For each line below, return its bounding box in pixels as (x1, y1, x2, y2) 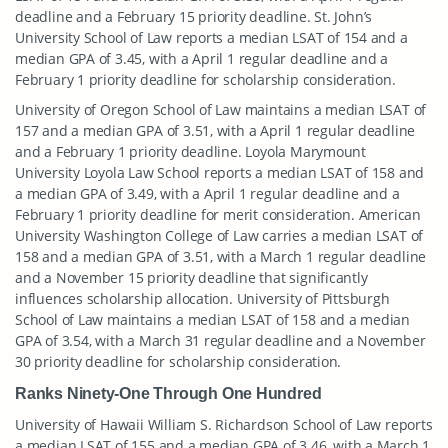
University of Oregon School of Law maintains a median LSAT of (15, 100, 427, 119)
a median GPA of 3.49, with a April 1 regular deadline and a (15, 184, 400, 203)
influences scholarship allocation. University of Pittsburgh (15, 289, 390, 308)
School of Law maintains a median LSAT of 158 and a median (15, 310, 411, 329)
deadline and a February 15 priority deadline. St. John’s (15, 7, 373, 26)
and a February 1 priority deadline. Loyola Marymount (15, 142, 367, 161)
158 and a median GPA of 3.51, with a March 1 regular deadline (15, 247, 427, 266)
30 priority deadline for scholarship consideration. (15, 352, 342, 371)
